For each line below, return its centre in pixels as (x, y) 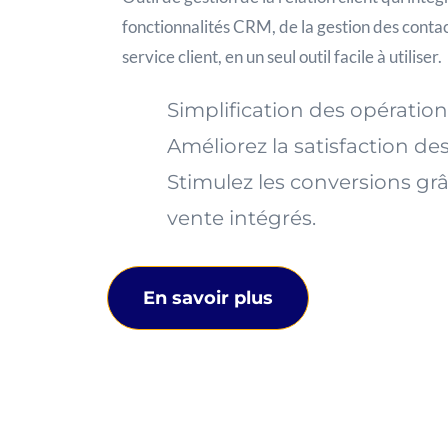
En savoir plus (208, 298)
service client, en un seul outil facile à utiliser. (282, 56)
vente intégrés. (241, 218)
